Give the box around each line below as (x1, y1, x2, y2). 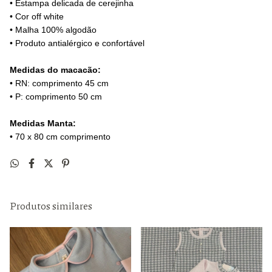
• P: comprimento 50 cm (10, 92, 102, 101)
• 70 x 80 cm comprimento (10, 132, 110, 141)
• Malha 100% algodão (10, 25, 97, 35)
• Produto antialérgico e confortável (10, 38, 144, 48)
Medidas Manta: (10, 118, 76, 128)
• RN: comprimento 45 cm (10, 78, 109, 88)
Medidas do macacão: (10, 65, 101, 75)
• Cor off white (10, 12, 64, 21)
